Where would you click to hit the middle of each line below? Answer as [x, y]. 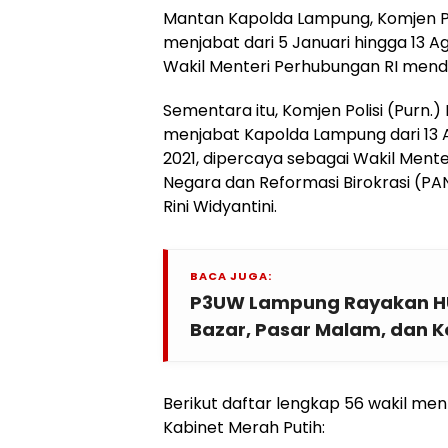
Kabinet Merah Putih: [244, 428]
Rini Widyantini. [220, 207]
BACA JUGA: [231, 276]
